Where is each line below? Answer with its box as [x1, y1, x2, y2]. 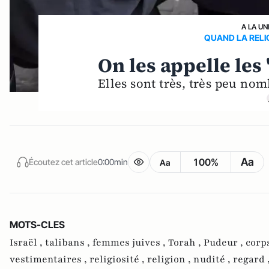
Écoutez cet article [29, 156, 98, 167]
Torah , [168, 236, 204, 249]
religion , [147, 253, 193, 266]
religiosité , [89, 253, 147, 266]
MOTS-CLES [10, 219, 65, 231]
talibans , [45, 236, 92, 249]
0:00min [98, 156, 128, 167]
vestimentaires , [10, 253, 89, 266]
